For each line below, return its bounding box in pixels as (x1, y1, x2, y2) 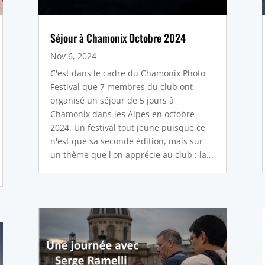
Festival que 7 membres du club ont (50, 80, 193, 92)
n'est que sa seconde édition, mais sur (50, 135, 203, 147)
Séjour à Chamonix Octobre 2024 (50, 30, 186, 46)
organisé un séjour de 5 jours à (50, 94, 174, 106)
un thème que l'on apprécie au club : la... (50, 148, 214, 160)
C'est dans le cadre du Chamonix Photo (50, 67, 205, 79)
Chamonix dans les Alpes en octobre (50, 108, 195, 119)
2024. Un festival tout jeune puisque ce (50, 121, 205, 133)
